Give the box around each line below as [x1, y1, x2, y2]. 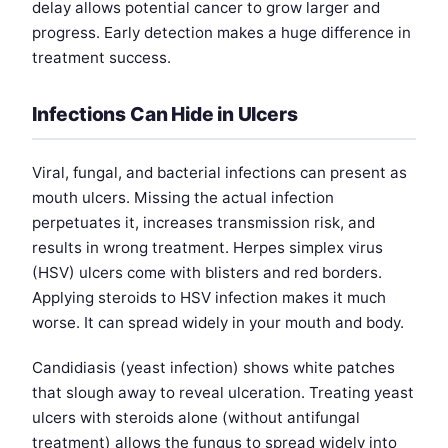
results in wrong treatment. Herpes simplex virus [32, 238, 383, 258]
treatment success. [32, 48, 171, 68]
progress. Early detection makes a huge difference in [32, 23, 411, 43]
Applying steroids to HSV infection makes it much [32, 288, 386, 308]
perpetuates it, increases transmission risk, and [32, 213, 375, 233]
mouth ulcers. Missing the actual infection [32, 188, 334, 208]
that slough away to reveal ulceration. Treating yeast [32, 383, 414, 403]
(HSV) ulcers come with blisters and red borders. [32, 263, 382, 283]
